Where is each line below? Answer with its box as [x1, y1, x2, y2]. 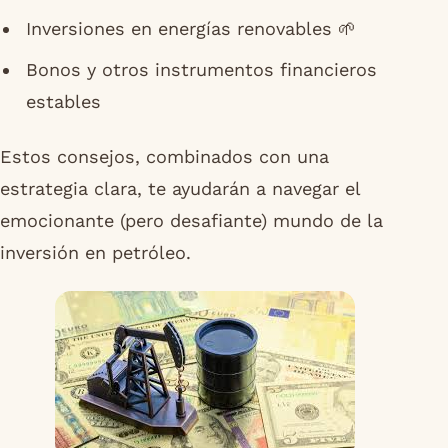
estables [25, 91, 101, 113]
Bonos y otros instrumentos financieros [25, 59, 377, 81]
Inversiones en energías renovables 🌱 [25, 18, 356, 40]
